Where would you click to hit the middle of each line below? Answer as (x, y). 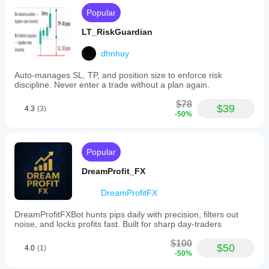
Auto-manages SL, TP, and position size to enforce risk (118, 75)
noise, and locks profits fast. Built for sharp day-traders (118, 224)
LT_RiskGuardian (117, 32)
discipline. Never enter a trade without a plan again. (112, 85)
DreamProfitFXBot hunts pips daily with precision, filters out (126, 214)
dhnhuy (115, 53)
